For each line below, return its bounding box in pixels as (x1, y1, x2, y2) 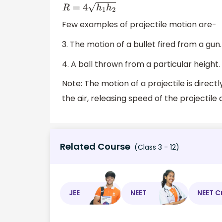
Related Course (60, 140, 130, 153)
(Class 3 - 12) (132, 142, 179, 152)
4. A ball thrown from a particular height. (62, 58, 220, 70)
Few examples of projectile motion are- (62, 19, 217, 31)
